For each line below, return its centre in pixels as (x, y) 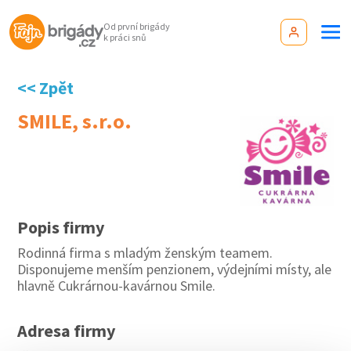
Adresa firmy (67, 331)
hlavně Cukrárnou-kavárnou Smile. (117, 286)
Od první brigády (137, 26)
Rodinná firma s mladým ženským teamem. (145, 253)
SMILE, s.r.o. (75, 121)
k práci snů (125, 37)
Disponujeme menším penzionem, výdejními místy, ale (175, 270)
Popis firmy (61, 228)
